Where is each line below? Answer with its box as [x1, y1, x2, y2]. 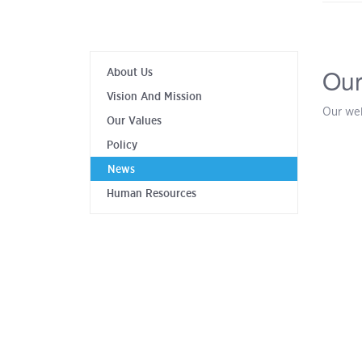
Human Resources [107, 186, 196, 200]
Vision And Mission [107, 89, 202, 103]
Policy [107, 137, 137, 152]
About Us [107, 65, 153, 79]
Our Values [107, 113, 162, 128]
